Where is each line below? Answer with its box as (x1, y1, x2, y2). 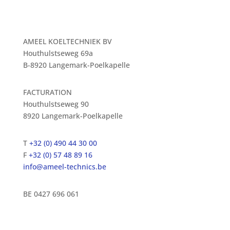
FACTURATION (23, 87, 72, 97)
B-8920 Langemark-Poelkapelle (23, 60, 130, 70)
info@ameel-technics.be (23, 162, 106, 171)
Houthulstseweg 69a (23, 48, 93, 58)
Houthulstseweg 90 (23, 99, 89, 109)
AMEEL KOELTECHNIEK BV (23, 36, 112, 46)
